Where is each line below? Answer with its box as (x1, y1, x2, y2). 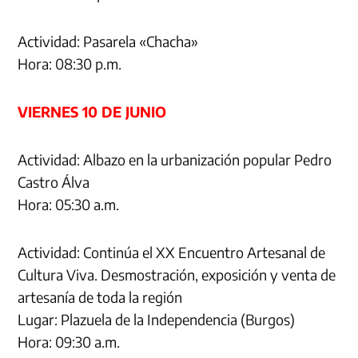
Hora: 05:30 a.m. (18, 194, 120, 213)
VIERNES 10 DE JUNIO (18, 101, 167, 121)
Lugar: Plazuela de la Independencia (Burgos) (18, 309, 296, 328)
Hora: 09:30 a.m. (18, 332, 121, 351)
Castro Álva (18, 172, 90, 191)
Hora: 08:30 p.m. (18, 54, 122, 73)
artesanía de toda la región (18, 287, 183, 306)
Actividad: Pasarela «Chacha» (18, 31, 199, 50)
